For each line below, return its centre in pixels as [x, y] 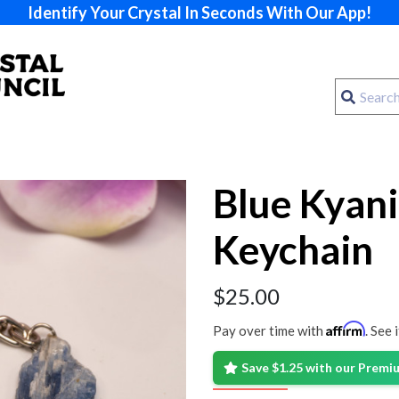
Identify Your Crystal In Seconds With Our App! [199, 12]
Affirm [346, 329]
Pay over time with [269, 331]
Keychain [293, 250]
